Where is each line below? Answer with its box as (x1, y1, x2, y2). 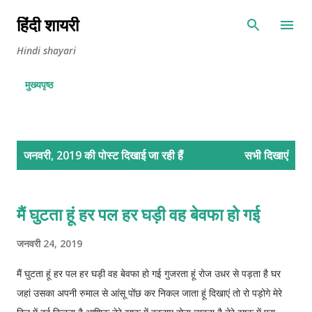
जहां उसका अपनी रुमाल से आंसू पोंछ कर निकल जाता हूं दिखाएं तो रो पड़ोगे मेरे (17, 287, 282, 299)
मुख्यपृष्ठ (25, 78, 53, 91)
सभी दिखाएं (244, 148, 288, 163)
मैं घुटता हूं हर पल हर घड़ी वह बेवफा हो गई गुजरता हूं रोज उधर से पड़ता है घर (17, 267, 281, 280)
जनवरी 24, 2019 (17, 237, 82, 250)
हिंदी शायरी (17, 13, 79, 36)
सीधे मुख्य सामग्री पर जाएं (112, 11, 200, 24)
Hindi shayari (17, 44, 76, 57)
